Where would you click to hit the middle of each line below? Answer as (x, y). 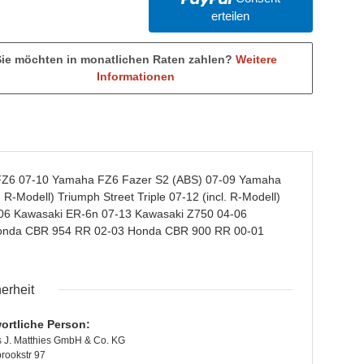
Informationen (135, 77)
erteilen (231, 16)
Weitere (256, 60)
